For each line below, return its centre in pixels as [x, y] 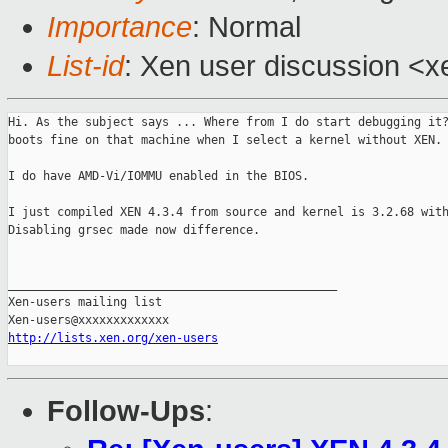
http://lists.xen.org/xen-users [113, 338]
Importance [119, 27]
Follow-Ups [126, 411]
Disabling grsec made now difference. [134, 230]
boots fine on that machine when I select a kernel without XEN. [225, 140]
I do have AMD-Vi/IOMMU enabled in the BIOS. [158, 176]
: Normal [246, 27]
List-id [85, 66]
